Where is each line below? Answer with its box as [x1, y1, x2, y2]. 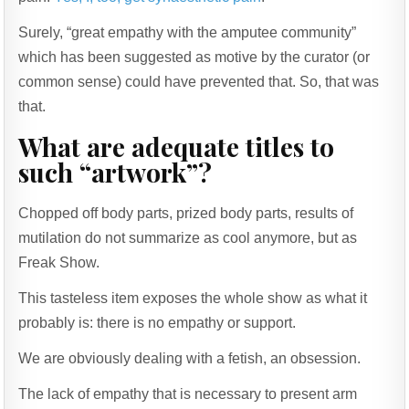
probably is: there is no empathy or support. [18, 314, 297, 330]
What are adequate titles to [18, 129, 335, 163]
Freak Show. [18, 254, 100, 270]
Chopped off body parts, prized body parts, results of [18, 204, 354, 221]
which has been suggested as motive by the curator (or [18, 49, 371, 66]
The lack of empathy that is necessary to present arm [18, 385, 358, 402]
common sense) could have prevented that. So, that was [18, 74, 380, 90]
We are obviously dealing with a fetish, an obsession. [18, 350, 362, 366]
